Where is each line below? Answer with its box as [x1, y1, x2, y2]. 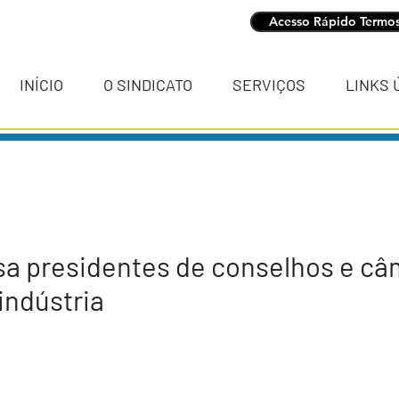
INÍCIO [19, 75, 63, 94]
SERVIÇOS [232, 75, 305, 94]
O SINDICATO [102, 75, 192, 94]
